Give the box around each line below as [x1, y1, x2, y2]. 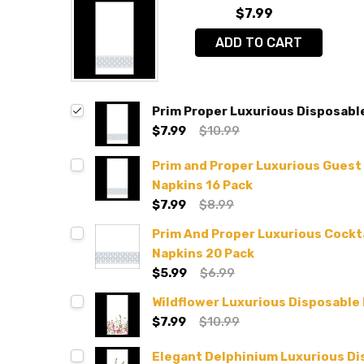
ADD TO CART [245, 35, 303, 50]
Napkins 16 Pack [152, 178, 253, 193]
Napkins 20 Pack [152, 246, 254, 261]
